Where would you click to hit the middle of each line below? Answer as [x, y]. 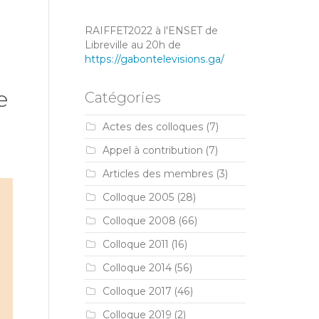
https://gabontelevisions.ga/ [154, 59]
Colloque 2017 [137, 291]
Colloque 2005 [138, 197]
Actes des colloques [153, 127]
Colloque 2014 [137, 268]
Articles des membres [158, 174]
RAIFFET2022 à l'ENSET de [151, 31]
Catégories [122, 98]
